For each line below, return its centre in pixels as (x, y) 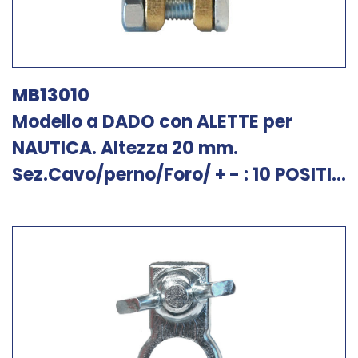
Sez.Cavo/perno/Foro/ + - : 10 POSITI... (179, 175)
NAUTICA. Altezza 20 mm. (125, 148)
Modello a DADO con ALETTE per (152, 122)
